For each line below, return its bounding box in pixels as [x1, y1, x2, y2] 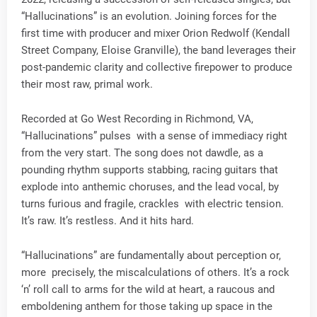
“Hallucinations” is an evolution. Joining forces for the [21, 10, 277, 23]
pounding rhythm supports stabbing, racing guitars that [21, 163, 278, 176]
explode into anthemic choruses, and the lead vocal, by [21, 180, 279, 193]
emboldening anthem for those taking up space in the [21, 300, 272, 313]
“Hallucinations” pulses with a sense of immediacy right [21, 129, 287, 142]
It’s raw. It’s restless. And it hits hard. [21, 214, 194, 227]
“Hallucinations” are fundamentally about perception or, [21, 249, 281, 262]
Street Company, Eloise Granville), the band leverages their [21, 44, 296, 57]
